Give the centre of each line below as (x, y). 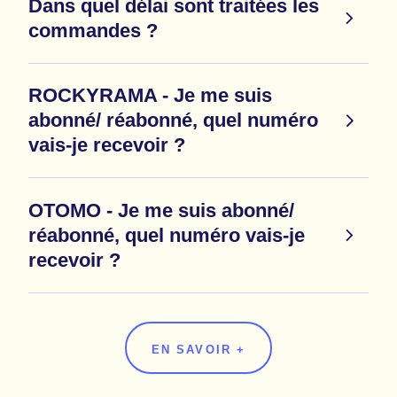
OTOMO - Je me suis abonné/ (161, 210)
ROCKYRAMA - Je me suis (150, 96)
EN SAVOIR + (198, 350)
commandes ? (93, 30)
